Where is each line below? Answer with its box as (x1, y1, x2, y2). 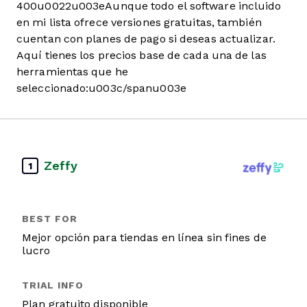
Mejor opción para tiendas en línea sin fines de (22, 232, 267, 243)
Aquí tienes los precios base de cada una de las (16, 49, 267, 61)
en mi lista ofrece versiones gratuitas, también (16, 16, 262, 28)
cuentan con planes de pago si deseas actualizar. (16, 33, 275, 45)
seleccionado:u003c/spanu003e (16, 82, 186, 94)
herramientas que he (16, 66, 128, 77)
